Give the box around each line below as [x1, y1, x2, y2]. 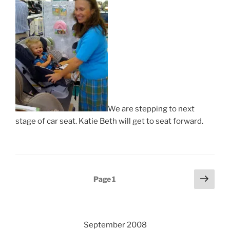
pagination [15, 184, 66, 197]
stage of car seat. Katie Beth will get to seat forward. [15, 117, 203, 126]
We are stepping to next [108, 104, 195, 113]
